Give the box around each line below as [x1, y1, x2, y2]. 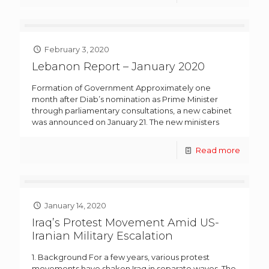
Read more [196, 145, 240, 156]
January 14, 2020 [44, 201, 107, 211]
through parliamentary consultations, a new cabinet [32, 106, 232, 116]
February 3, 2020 [44, 44, 110, 55]
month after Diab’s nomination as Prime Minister [32, 94, 218, 104]
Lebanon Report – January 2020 [32, 60, 205, 74]
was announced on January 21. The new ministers [32, 117, 219, 127]
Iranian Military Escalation [32, 229, 173, 243]
